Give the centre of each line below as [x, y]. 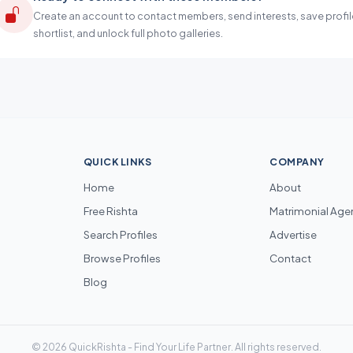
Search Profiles [120, 234]
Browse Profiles [122, 258]
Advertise [294, 234]
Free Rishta [110, 211]
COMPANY [297, 162]
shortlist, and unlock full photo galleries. [128, 33]
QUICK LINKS [117, 162]
